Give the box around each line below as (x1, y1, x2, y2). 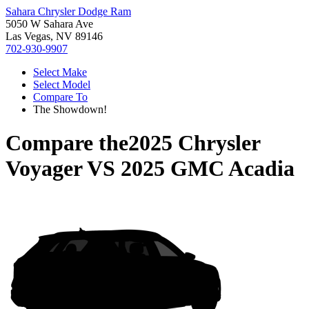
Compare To (33, 91, 88, 103)
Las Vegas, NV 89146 (6, 30, 103, 42)
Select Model (33, 79, 90, 90)
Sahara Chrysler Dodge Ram (6, 6, 131, 17)
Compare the (6, 130, 128, 156)
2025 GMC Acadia (121, 156, 295, 181)
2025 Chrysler (128, 130, 260, 156)
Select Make (33, 66, 87, 78)
